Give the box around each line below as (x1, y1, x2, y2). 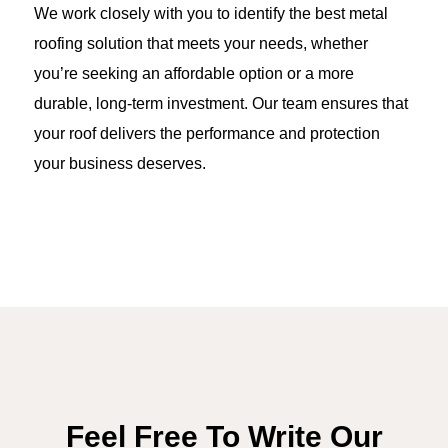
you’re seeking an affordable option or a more (34, 65, 354, 83)
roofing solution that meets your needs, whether (34, 35, 368, 53)
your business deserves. (34, 155, 206, 173)
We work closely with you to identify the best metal (34, 5, 388, 23)
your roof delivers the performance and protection (34, 125, 380, 143)
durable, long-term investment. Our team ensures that (34, 95, 408, 113)
